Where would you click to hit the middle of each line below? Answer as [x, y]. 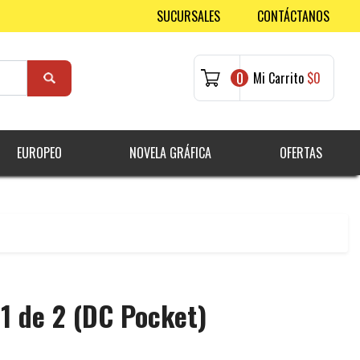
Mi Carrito [278, 78]
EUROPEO [39, 153]
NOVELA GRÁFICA [171, 153]
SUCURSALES [188, 16]
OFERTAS [301, 153]
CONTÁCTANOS [293, 16]
